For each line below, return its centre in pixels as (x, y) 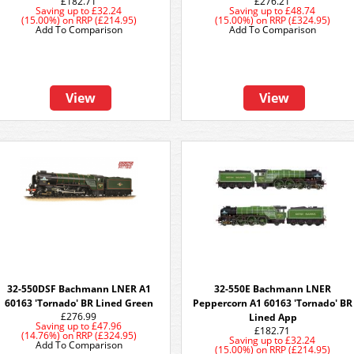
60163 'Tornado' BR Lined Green (79, 303)
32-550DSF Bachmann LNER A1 (79, 289)
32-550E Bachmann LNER (273, 289)
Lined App (273, 317)
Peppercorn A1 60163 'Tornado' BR (273, 303)
